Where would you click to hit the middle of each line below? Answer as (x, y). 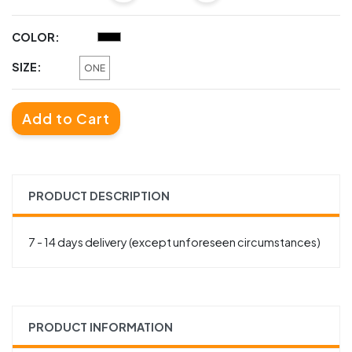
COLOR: (36, 37)
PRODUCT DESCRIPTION (99, 196)
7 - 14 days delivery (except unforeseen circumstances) (174, 242)
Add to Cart (66, 119)
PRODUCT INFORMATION (101, 327)
